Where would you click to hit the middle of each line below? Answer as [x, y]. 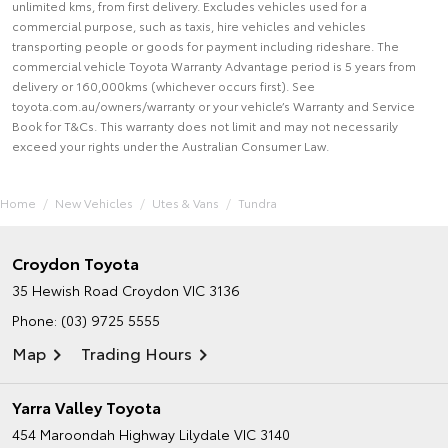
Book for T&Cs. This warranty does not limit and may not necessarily [205, 125]
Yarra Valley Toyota [86, 406]
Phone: [36, 319]
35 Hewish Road [65, 289]
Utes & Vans [185, 202]
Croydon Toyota [75, 262]
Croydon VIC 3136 [181, 289]
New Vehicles [94, 202]
